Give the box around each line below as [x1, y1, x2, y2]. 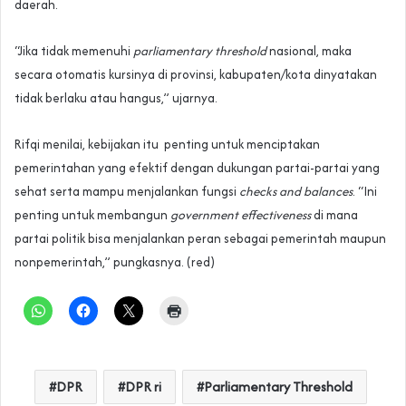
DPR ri [125, 377, 161, 397]
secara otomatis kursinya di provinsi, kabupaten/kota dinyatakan [14, 65, 377, 84]
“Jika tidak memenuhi [14, 42, 133, 61]
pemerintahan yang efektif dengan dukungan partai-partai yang [14, 159, 380, 178]
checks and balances [239, 182, 353, 201]
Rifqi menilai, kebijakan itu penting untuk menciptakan [14, 135, 320, 154]
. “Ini [353, 182, 377, 201]
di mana [311, 206, 358, 225]
